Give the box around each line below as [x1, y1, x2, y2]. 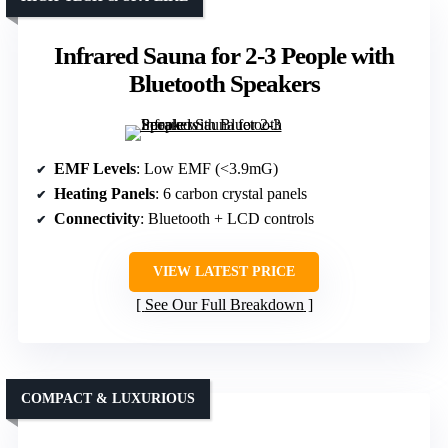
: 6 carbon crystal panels [155, 185, 307, 203]
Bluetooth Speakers [128, 70, 320, 98]
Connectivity [54, 210, 140, 228]
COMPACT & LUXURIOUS [21, 391, 195, 407]
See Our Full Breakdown [144, 296, 304, 314]
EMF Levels [54, 160, 136, 178]
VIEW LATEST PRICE [153, 264, 295, 280]
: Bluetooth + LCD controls [140, 210, 314, 228]
